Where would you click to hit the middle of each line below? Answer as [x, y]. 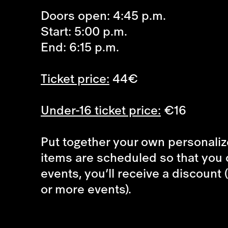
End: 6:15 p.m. [80, 47]
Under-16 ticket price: [101, 110]
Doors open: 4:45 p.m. [103, 15]
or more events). [86, 189]
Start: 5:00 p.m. [84, 31]
